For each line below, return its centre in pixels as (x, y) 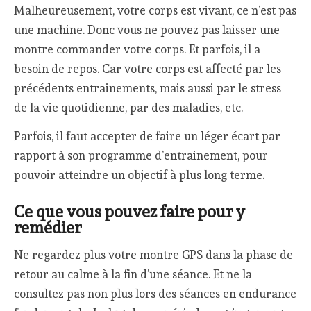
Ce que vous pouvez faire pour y (130, 212)
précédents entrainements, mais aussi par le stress (148, 89)
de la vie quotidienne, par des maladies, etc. (129, 108)
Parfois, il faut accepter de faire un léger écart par (148, 136)
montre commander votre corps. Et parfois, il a (137, 50)
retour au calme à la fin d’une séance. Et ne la (133, 274)
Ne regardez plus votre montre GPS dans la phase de (154, 254)
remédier (48, 228)
